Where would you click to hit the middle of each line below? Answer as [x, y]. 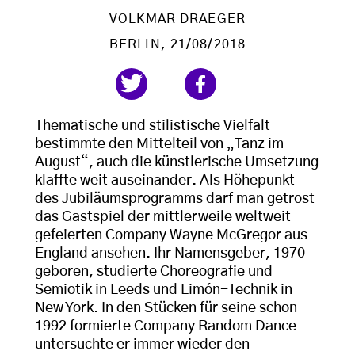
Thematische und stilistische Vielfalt [153, 126]
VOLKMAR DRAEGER [177, 19]
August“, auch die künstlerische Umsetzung [177, 163]
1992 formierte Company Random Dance [166, 327]
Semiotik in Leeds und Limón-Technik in [164, 290]
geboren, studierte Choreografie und [154, 272]
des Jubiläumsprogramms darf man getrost [175, 199]
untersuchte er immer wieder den [142, 345]
